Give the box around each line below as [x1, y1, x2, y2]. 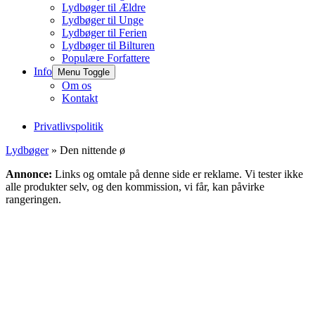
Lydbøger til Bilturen [62, 39, 155, 51]
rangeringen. [6, 193, 61, 205]
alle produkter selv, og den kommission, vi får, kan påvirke [6, 181, 264, 193]
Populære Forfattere [62, 52, 150, 64]
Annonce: [6, 168, 52, 180]
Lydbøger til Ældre [62, 1, 146, 13]
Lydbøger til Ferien [62, 27, 147, 39]
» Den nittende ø [49, 144, 125, 156]
